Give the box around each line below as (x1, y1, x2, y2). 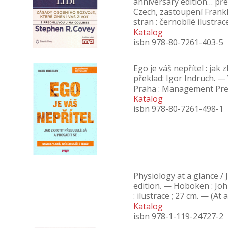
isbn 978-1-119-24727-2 (133, 211, 223, 222)
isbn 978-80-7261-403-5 (133, 37, 223, 48)
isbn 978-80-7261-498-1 (133, 103, 223, 115)
